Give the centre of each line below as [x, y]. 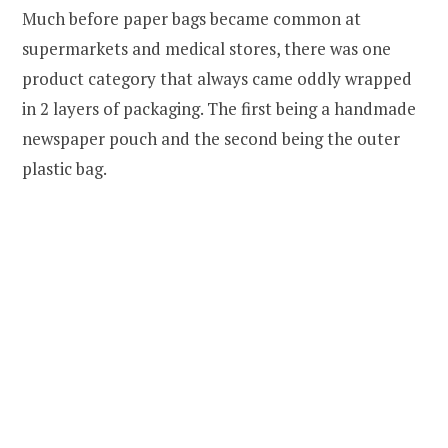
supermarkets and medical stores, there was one [206, 48]
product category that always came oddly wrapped [217, 78]
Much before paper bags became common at [191, 18]
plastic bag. [64, 168]
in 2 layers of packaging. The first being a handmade [219, 108]
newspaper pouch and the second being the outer [211, 138]
